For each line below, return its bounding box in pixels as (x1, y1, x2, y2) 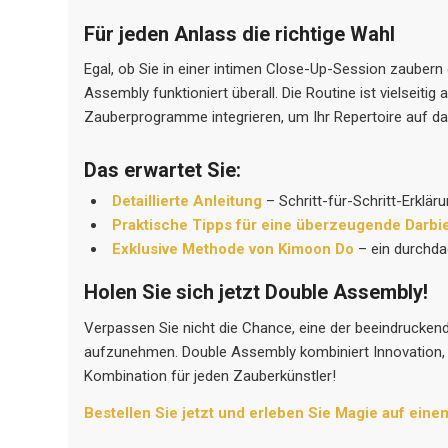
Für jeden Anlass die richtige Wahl (84, 21, 396, 46)
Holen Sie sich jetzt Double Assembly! (84, 280, 429, 305)
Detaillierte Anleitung (112, 192, 263, 211)
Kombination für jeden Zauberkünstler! (84, 367, 337, 386)
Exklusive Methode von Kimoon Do (112, 240, 355, 259)
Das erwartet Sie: (84, 158, 242, 183)
